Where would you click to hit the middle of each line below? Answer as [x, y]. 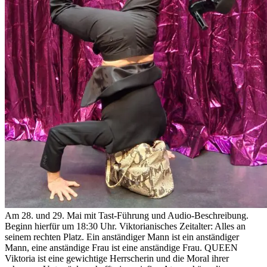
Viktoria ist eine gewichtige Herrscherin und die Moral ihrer [117, 259]
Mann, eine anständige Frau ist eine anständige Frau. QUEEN [121, 248]
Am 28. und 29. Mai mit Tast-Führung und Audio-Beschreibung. [127, 216]
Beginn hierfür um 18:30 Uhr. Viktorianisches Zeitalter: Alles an [125, 226]
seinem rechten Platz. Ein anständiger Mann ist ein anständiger [122, 237]
